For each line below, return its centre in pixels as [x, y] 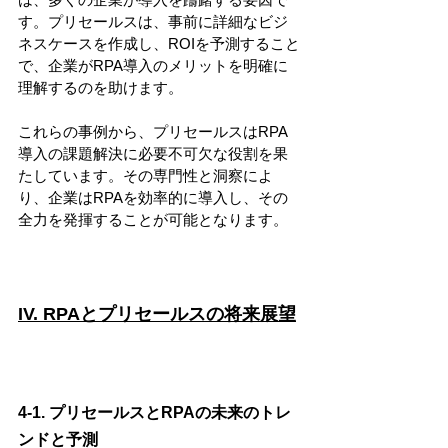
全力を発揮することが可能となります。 [153, 219]
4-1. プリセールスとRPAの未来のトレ [154, 412]
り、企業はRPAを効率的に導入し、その [153, 197]
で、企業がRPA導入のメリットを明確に [153, 65]
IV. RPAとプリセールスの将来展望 [157, 313]
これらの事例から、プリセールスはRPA [153, 131]
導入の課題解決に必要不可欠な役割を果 [153, 153]
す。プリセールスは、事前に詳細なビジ [153, 21]
